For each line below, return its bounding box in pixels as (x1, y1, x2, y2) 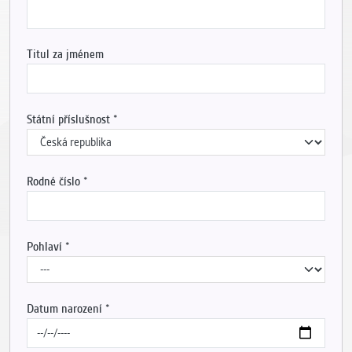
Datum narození (26, 301, 102, 316)
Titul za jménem (26, 47, 104, 62)
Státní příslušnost (26, 112, 110, 127)
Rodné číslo (26, 174, 80, 189)
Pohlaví (26, 239, 62, 254)
